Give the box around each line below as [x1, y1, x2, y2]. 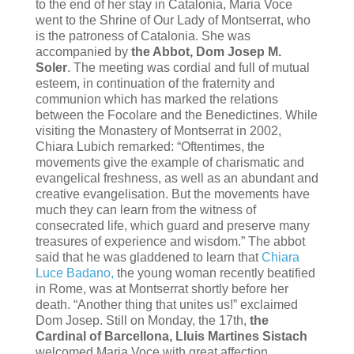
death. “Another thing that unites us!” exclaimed [35, 297, 298, 311]
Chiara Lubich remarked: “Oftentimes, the [35, 139, 265, 153]
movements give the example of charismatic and [35, 155, 304, 169]
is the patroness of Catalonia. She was [35, 28, 250, 43]
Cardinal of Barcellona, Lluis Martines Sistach [35, 329, 307, 343]
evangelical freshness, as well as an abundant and [35, 171, 318, 185]
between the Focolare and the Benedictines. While [35, 107, 318, 122]
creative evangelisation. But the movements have [35, 186, 310, 201]
